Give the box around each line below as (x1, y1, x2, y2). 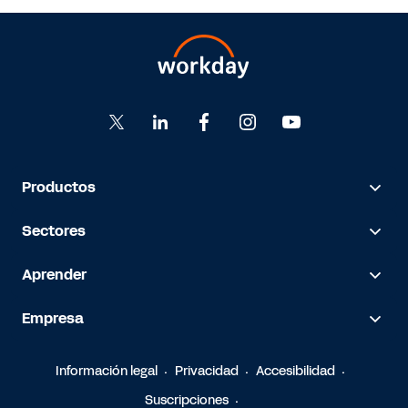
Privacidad (175, 362, 239, 380)
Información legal (56, 362, 158, 380)
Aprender (22, 263, 87, 285)
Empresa (22, 307, 84, 329)
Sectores (22, 219, 86, 241)
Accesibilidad (256, 362, 335, 380)
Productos (22, 176, 96, 198)
